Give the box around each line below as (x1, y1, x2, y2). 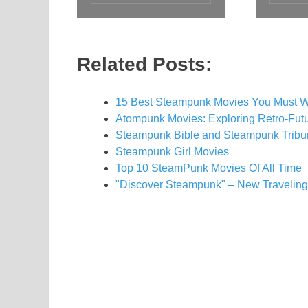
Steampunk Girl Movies (115, 146, 229, 158)
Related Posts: (77, 54, 212, 75)
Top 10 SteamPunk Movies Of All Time (115, 162, 302, 175)
